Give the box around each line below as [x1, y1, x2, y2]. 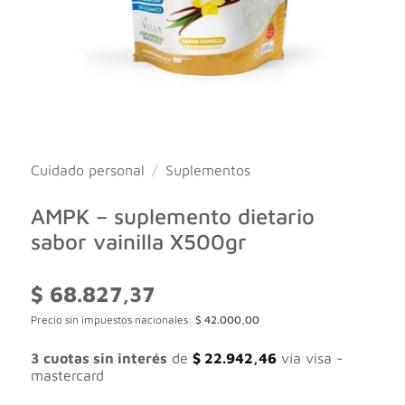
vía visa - [276, 350, 343, 367]
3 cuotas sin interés [30, 350, 167, 367]
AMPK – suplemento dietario [30, 202, 315, 229]
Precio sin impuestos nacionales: [30, 312, 195, 326]
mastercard [30, 367, 104, 384]
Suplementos [165, 161, 251, 178]
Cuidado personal [30, 161, 145, 178]
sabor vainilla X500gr [30, 228, 247, 254]
